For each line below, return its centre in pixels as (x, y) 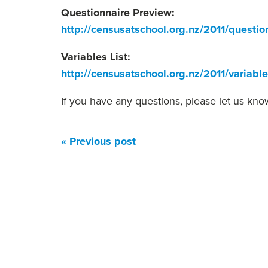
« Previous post (98, 141)
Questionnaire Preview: (118, 13)
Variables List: (96, 57)
